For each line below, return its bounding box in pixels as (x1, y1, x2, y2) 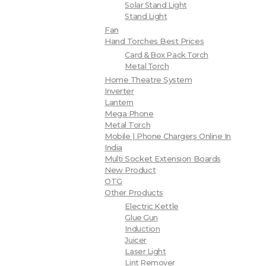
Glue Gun (125, 213, 158, 222)
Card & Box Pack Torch (125, 50, 208, 59)
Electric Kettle (125, 201, 179, 211)
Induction (125, 224, 160, 233)
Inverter (104, 85, 134, 96)
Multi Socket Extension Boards (104, 153, 221, 163)
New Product (104, 164, 156, 175)
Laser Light (125, 246, 166, 256)
